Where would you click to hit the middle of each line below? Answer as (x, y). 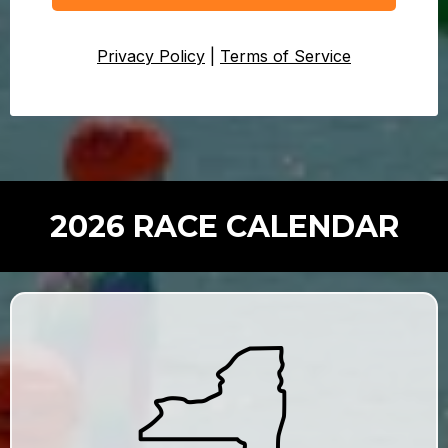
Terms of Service (285, 56)
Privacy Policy (151, 56)
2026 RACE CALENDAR (224, 226)
